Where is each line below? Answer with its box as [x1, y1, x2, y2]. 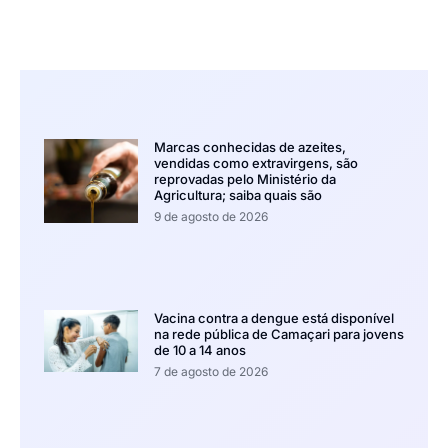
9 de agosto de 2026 [153, 209, 268, 225]
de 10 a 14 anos [153, 341, 246, 358]
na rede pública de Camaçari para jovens [153, 325, 404, 342]
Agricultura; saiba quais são [153, 187, 322, 204]
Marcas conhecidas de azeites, [153, 139, 346, 156]
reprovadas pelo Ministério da [153, 171, 336, 188]
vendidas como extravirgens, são [153, 155, 358, 172]
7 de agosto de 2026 [153, 363, 268, 379]
